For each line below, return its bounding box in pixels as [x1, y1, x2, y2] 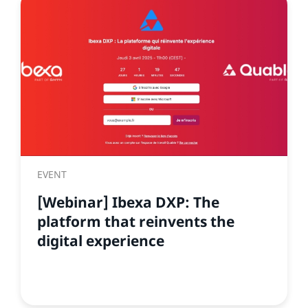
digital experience [37, 231, 164, 250]
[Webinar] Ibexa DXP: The [37, 192, 219, 212]
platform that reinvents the [37, 212, 234, 231]
